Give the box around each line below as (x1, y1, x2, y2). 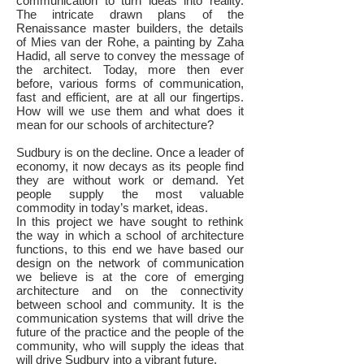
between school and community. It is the (16, 297, 244, 311)
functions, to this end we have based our (16, 242, 244, 256)
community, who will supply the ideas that (16, 339, 244, 353)
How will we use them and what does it (16, 104, 244, 118)
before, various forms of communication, (16, 76, 244, 90)
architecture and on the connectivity (16, 284, 244, 297)
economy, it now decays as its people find (16, 159, 244, 173)
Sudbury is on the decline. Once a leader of (16, 145, 244, 159)
